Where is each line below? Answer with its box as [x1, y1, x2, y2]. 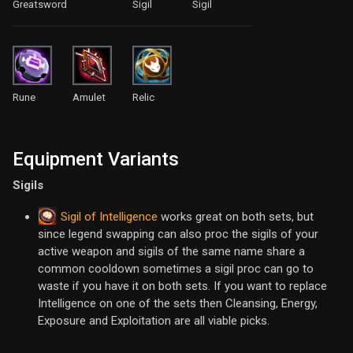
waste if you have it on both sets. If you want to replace [38, 279, 327, 294]
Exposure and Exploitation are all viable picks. [38, 314, 269, 329]
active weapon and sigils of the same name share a [38, 244, 305, 259]
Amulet [72, 91, 106, 104]
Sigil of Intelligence [61, 209, 158, 224]
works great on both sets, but [158, 210, 314, 225]
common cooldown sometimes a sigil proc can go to [38, 262, 314, 277]
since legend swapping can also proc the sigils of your [38, 227, 318, 242]
